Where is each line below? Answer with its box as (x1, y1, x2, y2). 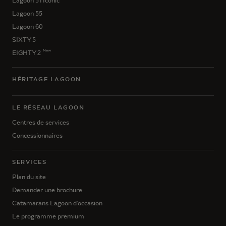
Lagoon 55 (12, 9, 42, 17)
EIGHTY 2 (12, 48, 41, 56)
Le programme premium (12, 212, 84, 220)
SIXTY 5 (12, 35, 36, 43)
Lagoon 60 (12, 22, 43, 30)
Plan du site (12, 173, 46, 181)
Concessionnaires (12, 131, 63, 139)
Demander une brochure (12, 186, 82, 194)
